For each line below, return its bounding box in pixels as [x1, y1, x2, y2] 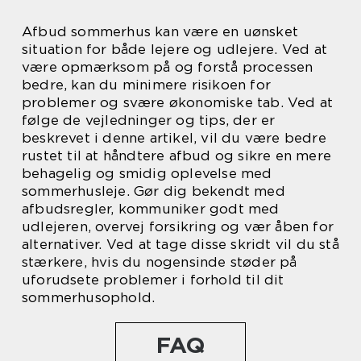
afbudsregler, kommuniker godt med [22, 200, 280, 217]
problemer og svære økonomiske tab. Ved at [22, 93, 334, 110]
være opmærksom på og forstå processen [22, 58, 313, 75]
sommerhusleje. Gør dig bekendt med [22, 182, 285, 199]
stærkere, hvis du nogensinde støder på [22, 253, 297, 270]
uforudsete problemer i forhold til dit [22, 271, 284, 288]
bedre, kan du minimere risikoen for [22, 76, 272, 93]
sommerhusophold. [22, 288, 156, 305]
